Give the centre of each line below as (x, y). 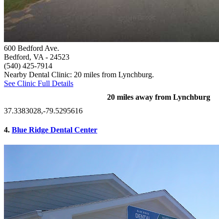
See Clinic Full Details (39, 83)
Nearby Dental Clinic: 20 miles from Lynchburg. (79, 74)
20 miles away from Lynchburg (159, 97)
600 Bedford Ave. (32, 48)
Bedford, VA (24, 57)
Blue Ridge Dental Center (55, 130)
